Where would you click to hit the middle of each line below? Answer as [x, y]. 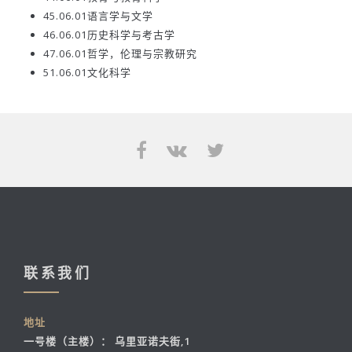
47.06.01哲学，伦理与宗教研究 [120, 54]
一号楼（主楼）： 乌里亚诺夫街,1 [107, 341]
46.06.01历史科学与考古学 [109, 35]
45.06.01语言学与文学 [98, 16]
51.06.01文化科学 [87, 73]
